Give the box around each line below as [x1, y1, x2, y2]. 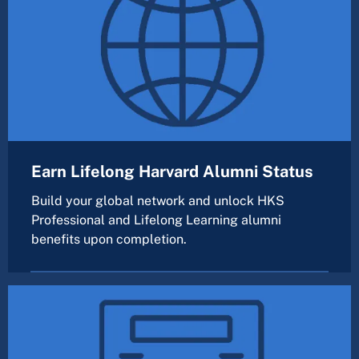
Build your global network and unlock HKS [31, 193, 284, 209]
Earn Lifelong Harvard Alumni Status [31, 162, 313, 182]
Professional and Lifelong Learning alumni [31, 212, 281, 228]
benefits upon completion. [31, 232, 187, 248]
